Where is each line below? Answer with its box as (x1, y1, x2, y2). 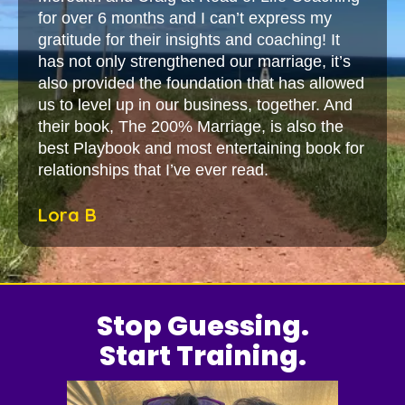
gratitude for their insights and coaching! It (38, 30, 340, 49)
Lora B (38, 202, 97, 226)
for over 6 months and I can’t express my (38, 8, 332, 27)
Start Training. (99, 336, 306, 375)
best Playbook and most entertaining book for (38, 138, 364, 157)
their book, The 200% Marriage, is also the (38, 117, 344, 136)
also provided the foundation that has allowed (38, 73, 364, 92)
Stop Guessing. (96, 306, 309, 345)
